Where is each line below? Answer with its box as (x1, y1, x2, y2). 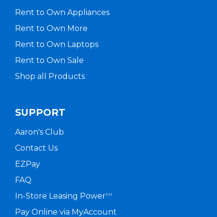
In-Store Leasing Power (15, 191, 106, 201)
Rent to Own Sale (15, 56, 84, 65)
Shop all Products (15, 72, 85, 81)
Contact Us (15, 143, 58, 153)
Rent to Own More (15, 24, 88, 33)
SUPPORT (15, 107, 65, 119)
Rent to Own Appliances (15, 8, 109, 17)
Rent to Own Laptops (15, 40, 98, 49)
